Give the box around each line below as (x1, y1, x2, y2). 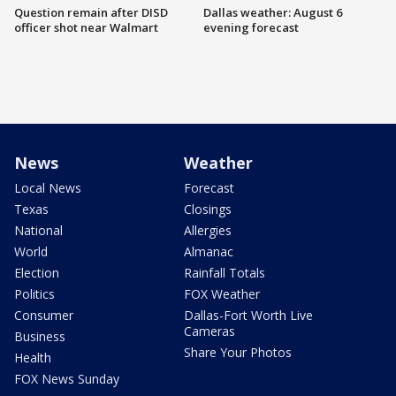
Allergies (184, 221, 232, 239)
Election (14, 263, 59, 281)
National (14, 221, 63, 239)
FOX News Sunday (14, 369, 119, 387)
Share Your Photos (184, 343, 292, 361)
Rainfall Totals (184, 263, 265, 281)
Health (14, 348, 51, 366)
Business (14, 327, 65, 345)
